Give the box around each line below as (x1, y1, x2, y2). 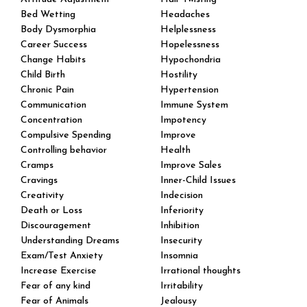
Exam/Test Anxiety (21, 251, 103, 262)
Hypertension (160, 85, 219, 96)
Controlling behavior (21, 145, 107, 156)
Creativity (21, 191, 64, 201)
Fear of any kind (21, 281, 90, 292)
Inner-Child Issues (160, 175, 236, 186)
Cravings (21, 175, 58, 186)
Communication (21, 100, 86, 111)
